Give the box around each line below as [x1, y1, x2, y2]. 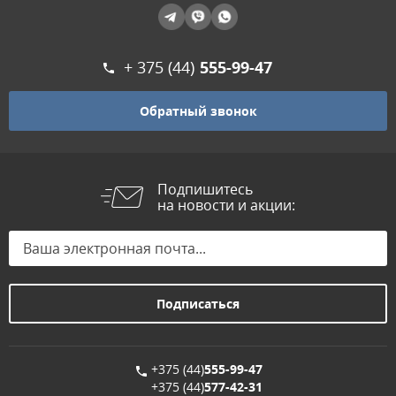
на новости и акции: [157, 195, 295, 215]
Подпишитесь [157, 179, 253, 199]
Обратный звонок [139, 102, 257, 119]
